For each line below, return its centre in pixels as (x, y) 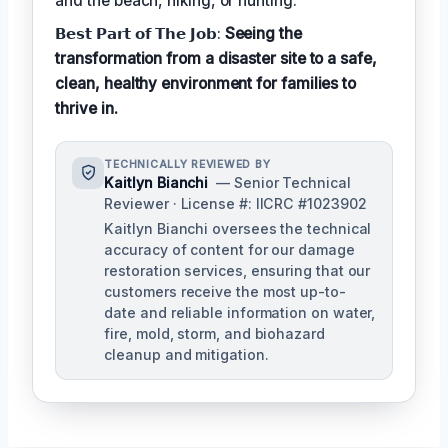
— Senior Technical (283, 182)
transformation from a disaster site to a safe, (216, 58)
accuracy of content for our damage (229, 249)
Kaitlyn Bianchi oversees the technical (238, 228)
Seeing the (263, 33)
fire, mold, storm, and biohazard (214, 333)
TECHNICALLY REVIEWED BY (187, 164)
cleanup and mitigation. (186, 354)
